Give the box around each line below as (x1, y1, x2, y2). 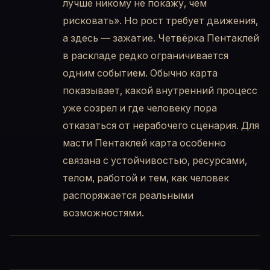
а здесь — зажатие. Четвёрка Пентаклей (63, 32, 259, 45)
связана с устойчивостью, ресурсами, (63, 154, 247, 167)
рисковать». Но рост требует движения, (63, 14, 258, 27)
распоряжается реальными (63, 189, 193, 202)
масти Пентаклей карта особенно (63, 137, 226, 149)
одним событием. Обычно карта (63, 67, 218, 80)
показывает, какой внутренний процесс (63, 84, 257, 97)
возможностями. (63, 207, 144, 219)
